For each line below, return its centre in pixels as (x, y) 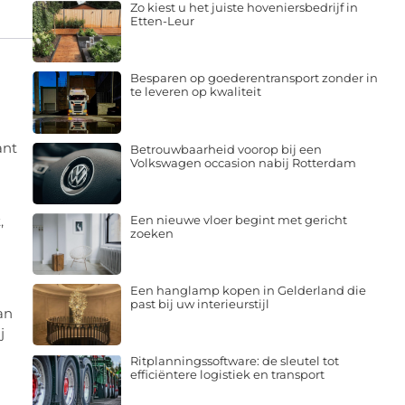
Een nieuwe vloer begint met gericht (238, 219)
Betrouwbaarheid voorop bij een (226, 149)
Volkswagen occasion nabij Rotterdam (243, 162)
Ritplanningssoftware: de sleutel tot (234, 361)
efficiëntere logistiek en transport (227, 375)
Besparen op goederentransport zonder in (254, 78)
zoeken (151, 233)
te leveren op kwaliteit (195, 92)
